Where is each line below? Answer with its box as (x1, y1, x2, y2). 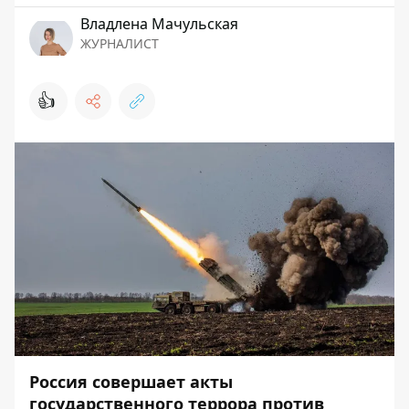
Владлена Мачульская (80, 14, 238, 34)
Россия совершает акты (29, 371, 233, 393)
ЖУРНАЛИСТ (80, 35, 159, 52)
